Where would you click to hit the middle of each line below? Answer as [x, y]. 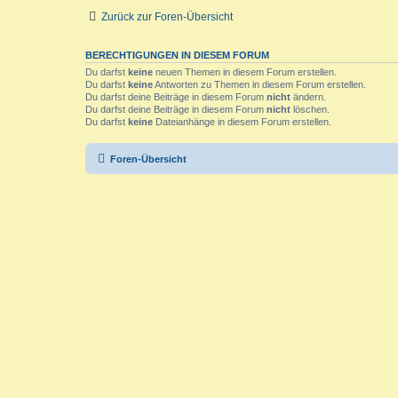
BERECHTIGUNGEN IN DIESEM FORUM [177, 56]
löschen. [310, 110]
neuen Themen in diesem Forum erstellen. [245, 72]
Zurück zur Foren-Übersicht [167, 17]
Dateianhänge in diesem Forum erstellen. [242, 122]
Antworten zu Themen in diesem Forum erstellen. [259, 85]
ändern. [308, 97]
